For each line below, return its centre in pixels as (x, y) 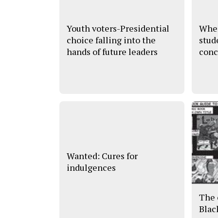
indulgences (91, 168)
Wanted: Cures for (102, 156)
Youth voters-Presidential (118, 28)
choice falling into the (111, 40)
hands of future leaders (112, 51)
